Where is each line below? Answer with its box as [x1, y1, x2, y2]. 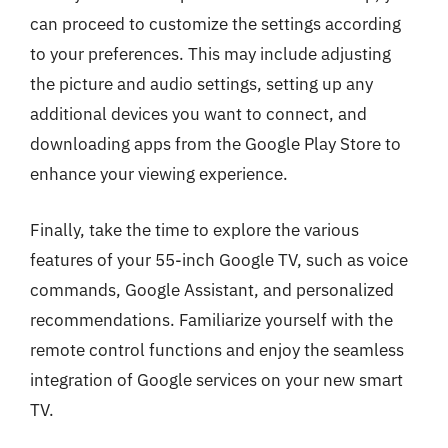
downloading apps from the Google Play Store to [30, 133, 401, 155]
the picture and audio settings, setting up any [30, 73, 373, 95]
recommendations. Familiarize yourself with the [30, 308, 393, 331]
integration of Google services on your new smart [30, 368, 403, 391]
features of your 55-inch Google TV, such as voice [30, 248, 408, 271]
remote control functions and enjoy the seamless [30, 338, 404, 361]
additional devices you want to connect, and [30, 103, 367, 125]
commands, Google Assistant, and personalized [30, 278, 394, 301]
